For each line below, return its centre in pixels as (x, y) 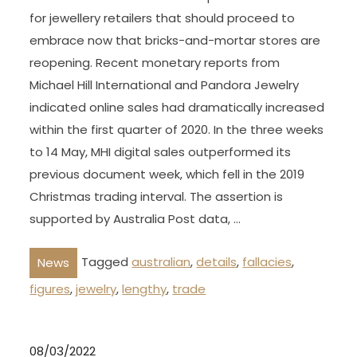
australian (161, 262)
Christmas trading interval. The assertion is (157, 196)
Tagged (107, 262)
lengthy (145, 289)
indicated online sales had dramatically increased (177, 107)
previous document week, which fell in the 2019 (167, 174)
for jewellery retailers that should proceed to (163, 18)
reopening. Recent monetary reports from (155, 62)
